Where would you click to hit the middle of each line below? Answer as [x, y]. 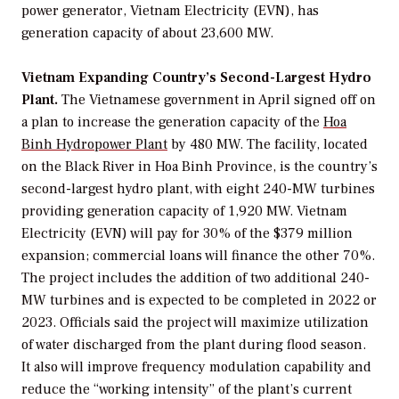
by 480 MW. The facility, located [268, 145]
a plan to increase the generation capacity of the [172, 122]
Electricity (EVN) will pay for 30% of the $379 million [187, 234]
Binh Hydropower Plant [94, 145]
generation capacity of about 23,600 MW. [147, 33]
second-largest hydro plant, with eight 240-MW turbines [198, 189]
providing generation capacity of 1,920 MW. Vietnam [184, 212]
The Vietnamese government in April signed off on [217, 100]
